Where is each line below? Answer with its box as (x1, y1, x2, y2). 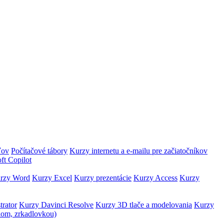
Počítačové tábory (11, 146, 67, 155)
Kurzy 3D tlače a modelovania (95, 200, 192, 209)
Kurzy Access (133, 173, 177, 182)
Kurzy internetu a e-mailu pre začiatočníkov (69, 146, 207, 155)
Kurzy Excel (32, 173, 72, 182)
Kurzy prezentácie (74, 173, 131, 182)
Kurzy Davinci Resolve (19, 200, 93, 209)
